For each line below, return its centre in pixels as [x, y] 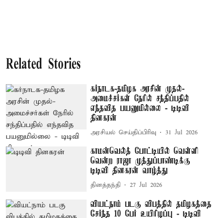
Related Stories [43, 65]
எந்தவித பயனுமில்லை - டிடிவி [140, 108]
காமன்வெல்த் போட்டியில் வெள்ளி [145, 151]
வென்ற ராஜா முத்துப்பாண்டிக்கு [141, 161]
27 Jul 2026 [146, 185]
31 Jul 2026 [182, 133]
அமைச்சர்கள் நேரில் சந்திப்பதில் [140, 99]
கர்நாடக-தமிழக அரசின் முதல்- [138, 89]
